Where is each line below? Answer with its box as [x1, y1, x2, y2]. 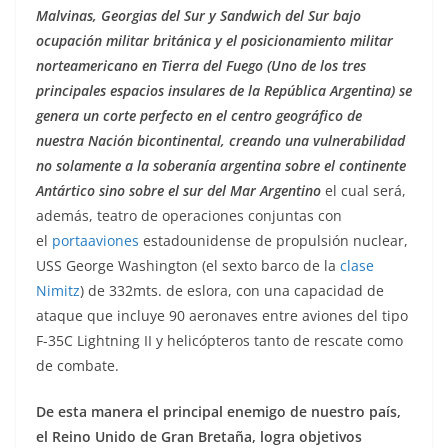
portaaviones [52, 231, 139, 251]
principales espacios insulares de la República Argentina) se [36, 81, 412, 101]
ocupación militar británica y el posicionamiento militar [36, 31, 393, 51]
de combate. [36, 356, 119, 376]
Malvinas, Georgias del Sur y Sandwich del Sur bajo [36, 6, 361, 26]
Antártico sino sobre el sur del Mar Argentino [36, 181, 321, 201]
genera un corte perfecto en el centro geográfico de [36, 106, 362, 126]
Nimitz [36, 281, 80, 301]
